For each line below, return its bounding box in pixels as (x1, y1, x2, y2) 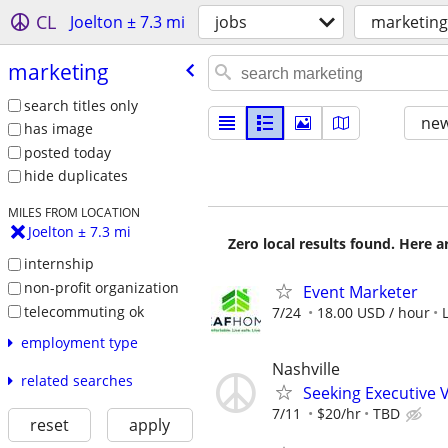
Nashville (272, 358, 340, 381)
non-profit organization (23, 277, 179, 297)
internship (23, 254, 94, 274)
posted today (23, 142, 111, 162)
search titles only (23, 95, 138, 115)
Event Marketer (303, 281, 418, 303)
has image (23, 119, 93, 139)
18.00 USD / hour (317, 303, 430, 322)
